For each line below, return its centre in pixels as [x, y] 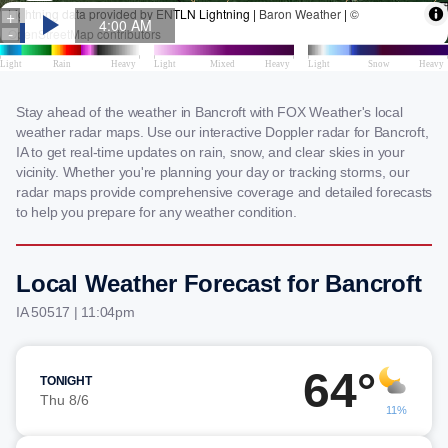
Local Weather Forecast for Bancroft [219, 283]
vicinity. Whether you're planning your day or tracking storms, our [213, 172]
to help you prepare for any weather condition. [156, 212]
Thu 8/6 [64, 400]
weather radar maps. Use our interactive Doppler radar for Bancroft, [222, 132]
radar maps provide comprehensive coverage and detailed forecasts [224, 192]
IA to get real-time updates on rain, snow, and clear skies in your [210, 152]
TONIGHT [66, 381]
